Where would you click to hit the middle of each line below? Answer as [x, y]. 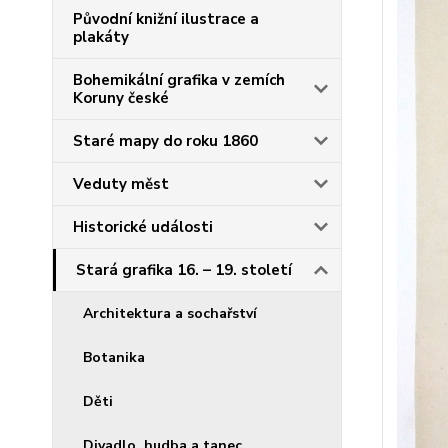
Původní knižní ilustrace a [166, 19]
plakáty [101, 37]
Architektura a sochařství [170, 313]
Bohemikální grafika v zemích [179, 80]
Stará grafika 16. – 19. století [184, 270]
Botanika [114, 357]
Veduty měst [121, 184]
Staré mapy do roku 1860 [165, 141]
